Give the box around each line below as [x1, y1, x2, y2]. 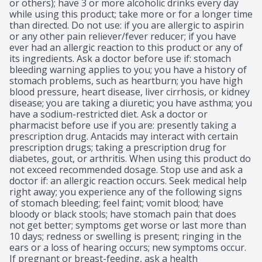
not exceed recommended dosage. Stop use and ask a [9, 163, 243, 177]
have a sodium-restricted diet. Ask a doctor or [9, 108, 208, 121]
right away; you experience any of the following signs [9, 185, 242, 199]
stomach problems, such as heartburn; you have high [9, 74, 243, 88]
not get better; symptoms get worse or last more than [9, 219, 246, 232]
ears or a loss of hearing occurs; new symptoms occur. [9, 241, 246, 254]
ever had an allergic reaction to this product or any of [9, 41, 243, 54]
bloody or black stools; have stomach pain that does [9, 208, 236, 221]
